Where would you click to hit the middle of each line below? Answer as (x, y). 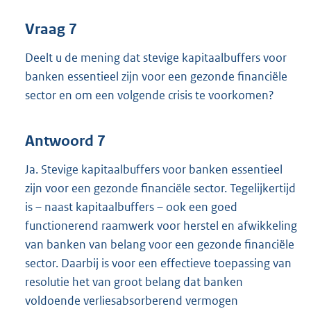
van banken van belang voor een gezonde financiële (160, 244)
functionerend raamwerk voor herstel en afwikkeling (161, 225)
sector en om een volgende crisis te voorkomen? (150, 95)
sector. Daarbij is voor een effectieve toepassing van (158, 263)
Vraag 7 (51, 30)
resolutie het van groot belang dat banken (134, 281)
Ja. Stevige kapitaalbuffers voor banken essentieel (154, 169)
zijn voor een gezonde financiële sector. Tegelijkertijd (160, 188)
